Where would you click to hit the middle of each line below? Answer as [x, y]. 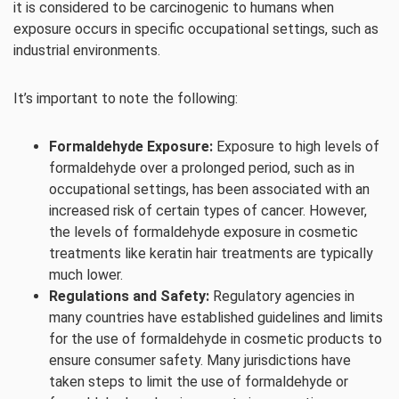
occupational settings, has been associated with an [209, 189]
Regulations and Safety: [129, 296]
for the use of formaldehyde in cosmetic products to [216, 339]
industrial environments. [87, 50]
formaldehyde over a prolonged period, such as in [202, 168]
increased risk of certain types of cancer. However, [208, 211]
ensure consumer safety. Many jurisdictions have [200, 360]
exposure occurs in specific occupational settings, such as [196, 29]
